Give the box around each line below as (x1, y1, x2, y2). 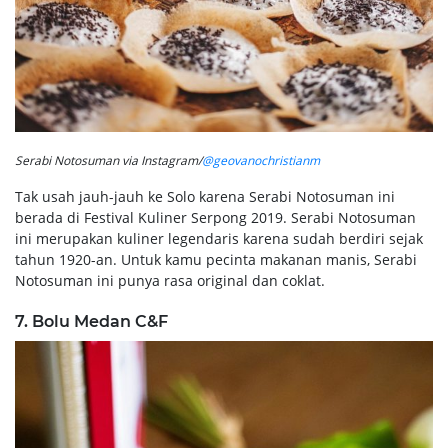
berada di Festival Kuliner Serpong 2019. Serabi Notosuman (15, 207, 416, 227)
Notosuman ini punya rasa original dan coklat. (15, 270, 325, 290)
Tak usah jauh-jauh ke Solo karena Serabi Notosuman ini (15, 186, 395, 206)
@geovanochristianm (202, 151, 320, 169)
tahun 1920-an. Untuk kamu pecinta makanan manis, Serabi (15, 249, 417, 269)
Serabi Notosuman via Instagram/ (15, 151, 202, 169)
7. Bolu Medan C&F (15, 311, 168, 331)
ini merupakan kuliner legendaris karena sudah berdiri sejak (15, 228, 423, 248)
